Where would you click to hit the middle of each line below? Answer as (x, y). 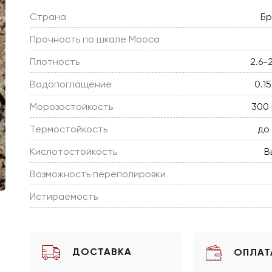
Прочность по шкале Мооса (95, 40)
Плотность (55, 63)
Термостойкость (69, 130)
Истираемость (64, 197)
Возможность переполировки (98, 175)
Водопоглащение (71, 85)
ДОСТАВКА (102, 253)
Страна (48, 18)
